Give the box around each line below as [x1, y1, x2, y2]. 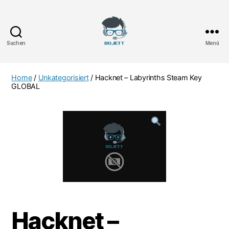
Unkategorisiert [38, 73, 89, 82]
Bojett [114, 46, 139, 57]
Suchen [6, 39, 26, 46]
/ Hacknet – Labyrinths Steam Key [88, 73, 202, 82]
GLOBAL [11, 81, 40, 90]
